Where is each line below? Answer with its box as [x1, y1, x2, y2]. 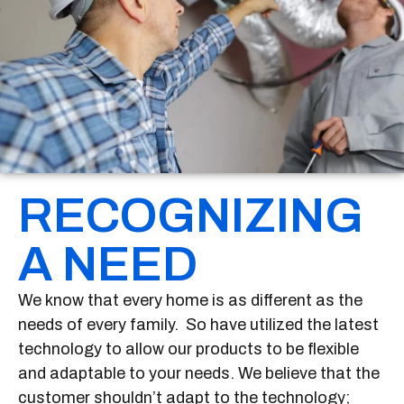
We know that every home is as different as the [18, 291, 363, 310]
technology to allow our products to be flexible [18, 340, 359, 359]
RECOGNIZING [18, 189, 363, 243]
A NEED [18, 238, 197, 291]
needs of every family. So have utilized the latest [18, 316, 379, 335]
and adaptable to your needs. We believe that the [18, 364, 380, 383]
